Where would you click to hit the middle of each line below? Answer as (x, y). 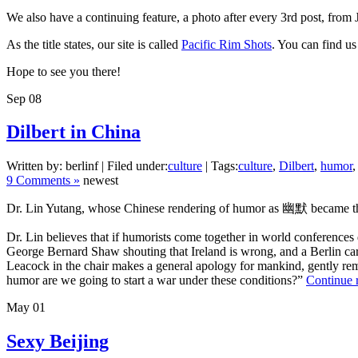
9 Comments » (43, 181)
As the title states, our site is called (94, 44)
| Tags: (220, 166)
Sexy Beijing (58, 342)
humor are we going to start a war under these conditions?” (156, 280)
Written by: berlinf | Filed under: (87, 166)
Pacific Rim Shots (227, 44)
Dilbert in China (74, 132)
